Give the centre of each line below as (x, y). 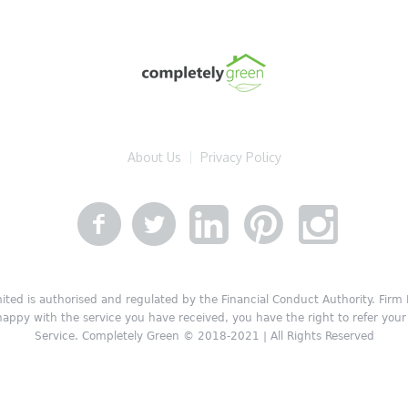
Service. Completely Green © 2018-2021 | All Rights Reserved (204, 336)
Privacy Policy (240, 157)
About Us (154, 157)
